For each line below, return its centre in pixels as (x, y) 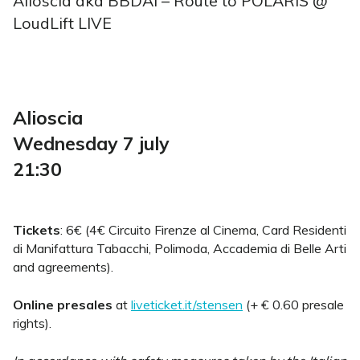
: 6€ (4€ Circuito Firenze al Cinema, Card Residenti (203, 230)
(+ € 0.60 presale (293, 305)
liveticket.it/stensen (187, 305)
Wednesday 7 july (91, 143)
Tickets (37, 230)
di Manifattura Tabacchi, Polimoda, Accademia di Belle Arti (180, 248)
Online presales (63, 305)
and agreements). (63, 267)
